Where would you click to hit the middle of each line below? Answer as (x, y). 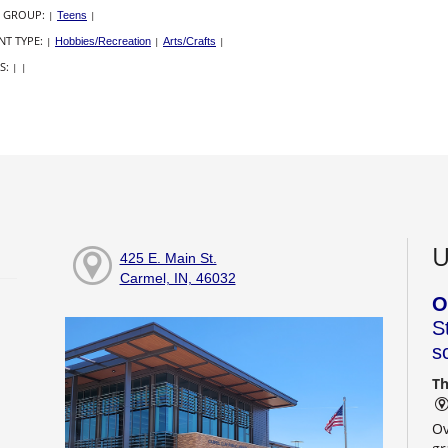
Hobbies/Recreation (103, 41)
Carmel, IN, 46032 (177, 278)
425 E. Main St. (168, 258)
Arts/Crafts (189, 41)
